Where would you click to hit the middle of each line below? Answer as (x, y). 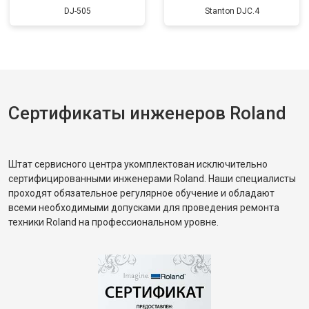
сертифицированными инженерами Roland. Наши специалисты (152, 179)
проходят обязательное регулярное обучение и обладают (141, 193)
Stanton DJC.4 (232, 11)
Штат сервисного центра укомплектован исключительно (138, 164)
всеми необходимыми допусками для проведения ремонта (144, 208)
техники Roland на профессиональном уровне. (113, 222)
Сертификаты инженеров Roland (147, 113)
